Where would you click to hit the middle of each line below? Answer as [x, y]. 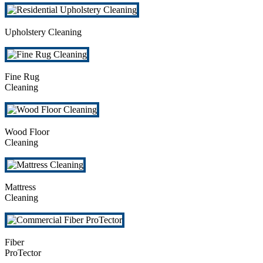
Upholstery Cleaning [43, 32]
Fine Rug [22, 77]
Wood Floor [27, 132]
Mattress [20, 187]
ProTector [23, 253]
